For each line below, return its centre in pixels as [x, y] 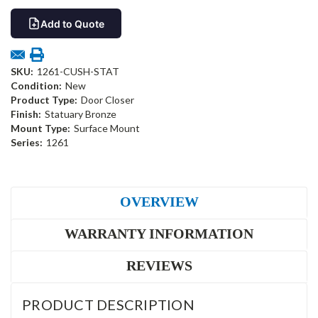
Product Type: [44, 100]
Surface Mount [106, 128]
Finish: [26, 114]
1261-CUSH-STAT [78, 72]
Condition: [36, 86]
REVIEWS [159, 266]
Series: [27, 143]
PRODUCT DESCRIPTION [108, 305]
